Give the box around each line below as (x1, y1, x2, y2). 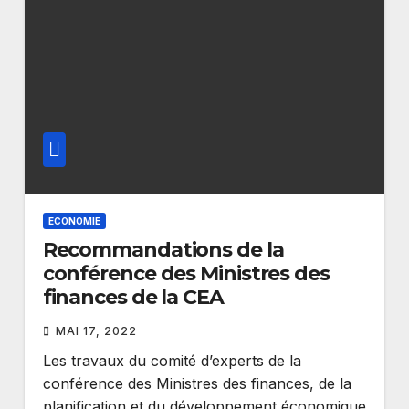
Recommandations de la (42, 237, 284, 262)
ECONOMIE (47, 215, 100, 226)
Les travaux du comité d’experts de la (42, 351, 301, 370)
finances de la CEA (42, 285, 224, 309)
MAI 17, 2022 (55, 324, 137, 338)
